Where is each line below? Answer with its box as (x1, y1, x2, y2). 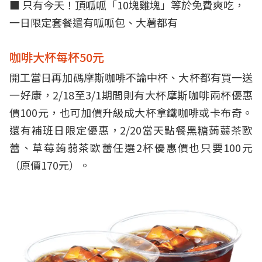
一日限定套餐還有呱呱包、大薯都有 (9, 14, 178, 30)
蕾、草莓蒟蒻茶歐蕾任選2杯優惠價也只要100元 (9, 139, 253, 155)
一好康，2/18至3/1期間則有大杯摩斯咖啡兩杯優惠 (9, 87, 253, 102)
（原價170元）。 (9, 157, 90, 173)
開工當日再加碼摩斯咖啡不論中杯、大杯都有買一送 (9, 69, 253, 85)
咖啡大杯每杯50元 (9, 48, 104, 65)
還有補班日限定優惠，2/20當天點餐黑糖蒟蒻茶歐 (9, 122, 253, 137)
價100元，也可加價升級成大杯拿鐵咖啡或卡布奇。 (9, 104, 253, 120)
